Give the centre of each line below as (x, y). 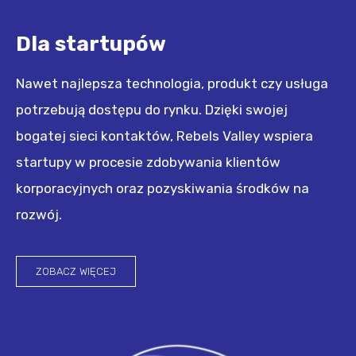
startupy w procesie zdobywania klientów (148, 163)
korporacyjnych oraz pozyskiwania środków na (163, 189)
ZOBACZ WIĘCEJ (76, 271)
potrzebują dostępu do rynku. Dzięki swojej (152, 110)
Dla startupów (91, 44)
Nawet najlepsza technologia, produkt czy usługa (172, 84)
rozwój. (39, 215)
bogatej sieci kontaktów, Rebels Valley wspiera (164, 136)
